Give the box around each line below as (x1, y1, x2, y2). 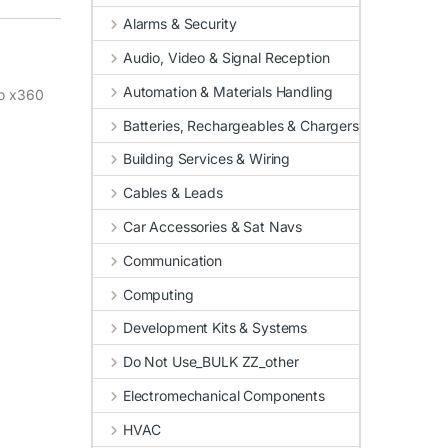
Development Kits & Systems (122, 319, 308, 337)
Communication (122, 251, 223, 269)
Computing (122, 285, 194, 303)
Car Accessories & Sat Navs (122, 218, 303, 235)
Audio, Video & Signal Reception (122, 49, 330, 67)
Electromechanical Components (122, 386, 325, 404)
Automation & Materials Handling (122, 82, 333, 100)
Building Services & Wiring (122, 150, 291, 168)
